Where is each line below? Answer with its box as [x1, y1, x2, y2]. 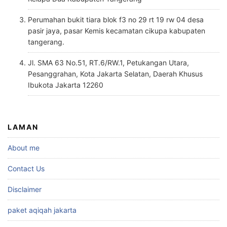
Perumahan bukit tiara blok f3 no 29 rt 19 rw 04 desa [28, 15, 204, 24]
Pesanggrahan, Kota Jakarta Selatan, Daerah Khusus [28, 69, 203, 78]
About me [8, 143, 40, 152]
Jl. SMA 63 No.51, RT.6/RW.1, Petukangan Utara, [28, 58, 189, 67]
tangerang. [28, 37, 64, 46]
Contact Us [8, 164, 45, 173]
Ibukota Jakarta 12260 [28, 80, 103, 89]
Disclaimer [8, 184, 42, 194]
